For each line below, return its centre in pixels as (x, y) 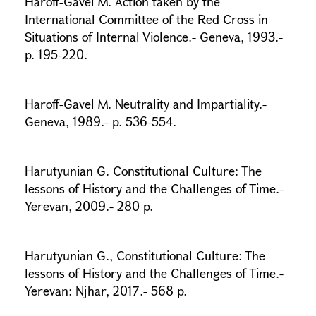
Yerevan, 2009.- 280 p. (89, 206)
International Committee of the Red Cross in (146, 19)
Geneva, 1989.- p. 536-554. (101, 121)
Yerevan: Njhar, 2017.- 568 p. (106, 291)
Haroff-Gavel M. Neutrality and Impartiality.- (146, 104)
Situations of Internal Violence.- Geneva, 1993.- (154, 37)
